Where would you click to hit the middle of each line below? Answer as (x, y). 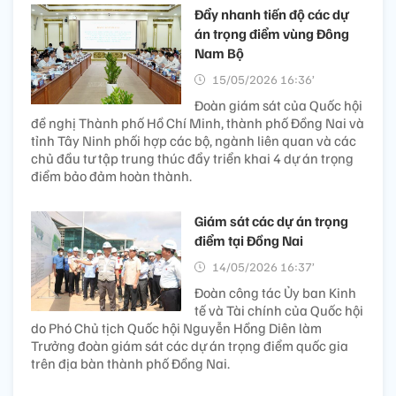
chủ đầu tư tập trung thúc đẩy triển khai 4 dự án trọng (192, 158)
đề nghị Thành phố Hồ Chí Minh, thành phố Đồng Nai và (198, 122)
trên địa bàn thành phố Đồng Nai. (130, 363)
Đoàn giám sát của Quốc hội (278, 105)
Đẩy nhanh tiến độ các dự (272, 14)
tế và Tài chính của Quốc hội (279, 310)
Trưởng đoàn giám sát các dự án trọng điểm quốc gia (190, 345)
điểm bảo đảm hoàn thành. (111, 175)
